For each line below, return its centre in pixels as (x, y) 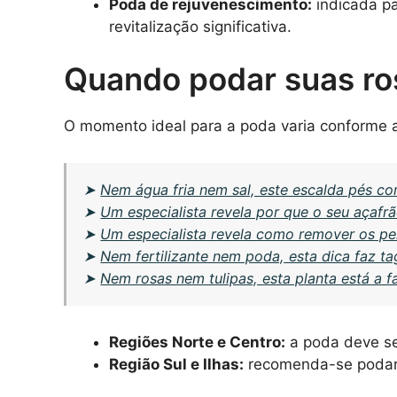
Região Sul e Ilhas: (176, 364)
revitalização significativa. (200, 26)
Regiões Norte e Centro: (197, 342)
